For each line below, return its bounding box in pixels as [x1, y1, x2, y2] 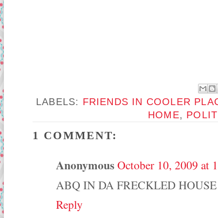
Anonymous [56, 157, 114, 173]
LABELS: [36, 96, 83, 107]
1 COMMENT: [33, 129, 117, 142]
